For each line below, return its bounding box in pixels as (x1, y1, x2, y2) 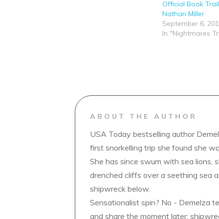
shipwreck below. (90, 184, 150, 194)
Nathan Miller (162, 9, 205, 18)
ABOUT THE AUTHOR (90, 112, 197, 121)
